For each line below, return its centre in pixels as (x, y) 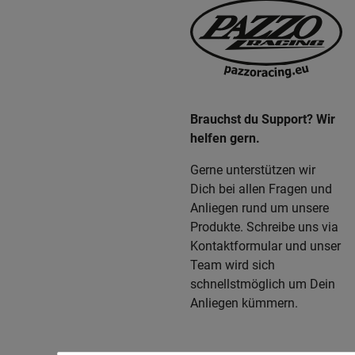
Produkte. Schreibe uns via (264, 227)
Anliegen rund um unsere (260, 208)
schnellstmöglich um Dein (263, 284)
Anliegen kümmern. (244, 303)
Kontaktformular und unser (265, 246)
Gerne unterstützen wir (253, 170)
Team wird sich (233, 265)
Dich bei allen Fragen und (261, 189)
